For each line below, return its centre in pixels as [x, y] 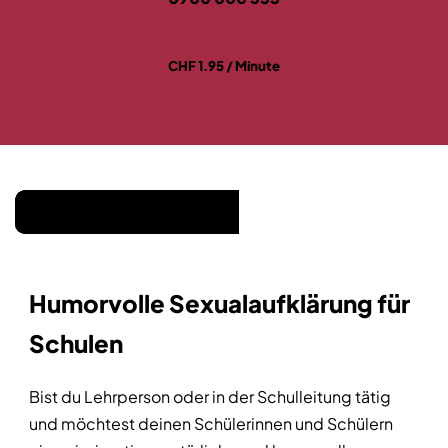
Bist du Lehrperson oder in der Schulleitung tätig [210, 397]
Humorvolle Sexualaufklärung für [219, 303]
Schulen [76, 343]
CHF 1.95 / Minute [224, 66]
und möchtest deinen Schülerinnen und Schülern [211, 424]
